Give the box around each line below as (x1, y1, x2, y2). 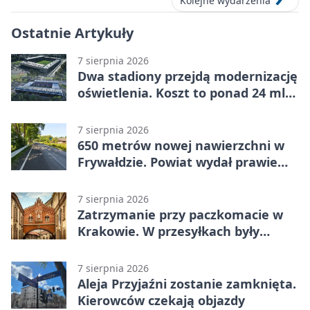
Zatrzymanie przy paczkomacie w (77, 206, 283, 224)
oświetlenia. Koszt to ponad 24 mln (77, 84, 293, 102)
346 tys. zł (77, 170, 137, 188)
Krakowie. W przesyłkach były (77, 223, 259, 240)
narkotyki (77, 239, 138, 257)
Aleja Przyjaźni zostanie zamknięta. (77, 275, 296, 293)
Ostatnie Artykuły (11, 24, 134, 43)
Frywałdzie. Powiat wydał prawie (77, 154, 277, 171)
